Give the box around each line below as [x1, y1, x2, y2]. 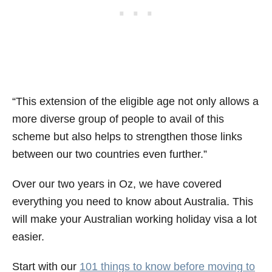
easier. [12, 230, 44, 243]
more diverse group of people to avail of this [12, 112, 224, 125]
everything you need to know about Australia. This [12, 195, 253, 208]
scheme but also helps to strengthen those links [12, 130, 242, 143]
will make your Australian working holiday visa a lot [12, 212, 257, 225]
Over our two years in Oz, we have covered [12, 177, 222, 190]
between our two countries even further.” [12, 148, 207, 160]
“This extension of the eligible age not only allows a [12, 95, 259, 107]
